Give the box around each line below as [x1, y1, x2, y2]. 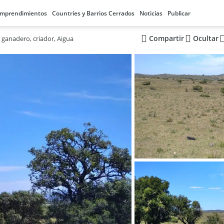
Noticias [139, 9, 162, 17]
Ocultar [192, 33, 218, 43]
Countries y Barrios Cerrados [52, 9, 134, 17]
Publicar [167, 9, 190, 17]
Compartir [148, 33, 184, 43]
